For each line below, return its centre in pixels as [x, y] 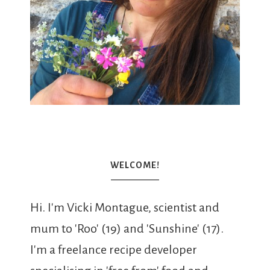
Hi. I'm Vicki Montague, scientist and [125, 207]
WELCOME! [135, 165]
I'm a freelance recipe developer [114, 249]
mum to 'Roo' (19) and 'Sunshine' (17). [127, 228]
